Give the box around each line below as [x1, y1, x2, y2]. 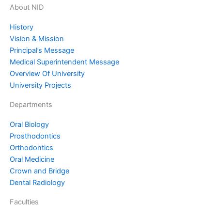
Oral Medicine [10, 155, 54, 164]
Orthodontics [10, 143, 53, 153]
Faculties [10, 198, 39, 207]
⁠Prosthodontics [10, 132, 61, 141]
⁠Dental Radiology [10, 178, 65, 187]
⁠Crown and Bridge [10, 167, 69, 176]
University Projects [10, 81, 71, 90]
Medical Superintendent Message [10, 58, 119, 67]
